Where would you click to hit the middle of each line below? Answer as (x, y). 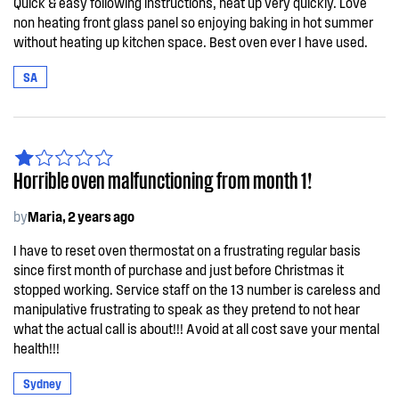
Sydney (42, 383)
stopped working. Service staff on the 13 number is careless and (197, 289)
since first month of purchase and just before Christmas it (179, 269)
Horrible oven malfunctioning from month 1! (163, 179)
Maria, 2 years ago (81, 216)
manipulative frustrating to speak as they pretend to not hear (187, 309)
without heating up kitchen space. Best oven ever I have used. (191, 41)
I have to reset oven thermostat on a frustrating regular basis (187, 250)
